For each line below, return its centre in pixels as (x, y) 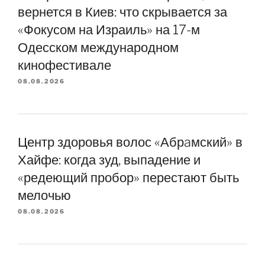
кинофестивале (64, 65)
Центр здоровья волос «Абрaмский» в (130, 142)
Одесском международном (98, 48)
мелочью (44, 195)
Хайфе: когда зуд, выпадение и (109, 160)
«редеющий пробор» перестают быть (128, 177)
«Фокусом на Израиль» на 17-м (109, 30)
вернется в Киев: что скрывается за (122, 12)
